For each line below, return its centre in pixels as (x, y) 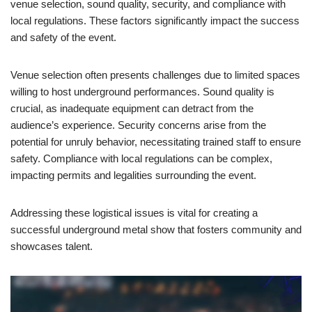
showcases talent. (52, 246)
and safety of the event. (63, 37)
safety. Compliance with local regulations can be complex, (141, 158)
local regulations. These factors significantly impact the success (155, 20)
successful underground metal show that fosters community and (156, 229)
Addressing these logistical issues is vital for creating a (134, 212)
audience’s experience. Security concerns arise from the (138, 125)
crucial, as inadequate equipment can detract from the (132, 108)
